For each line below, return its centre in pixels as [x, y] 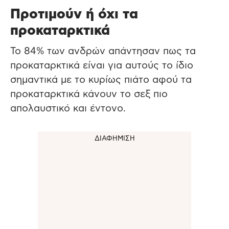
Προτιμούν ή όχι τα [74, 14]
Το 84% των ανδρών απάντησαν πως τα [103, 52]
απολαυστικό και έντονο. [68, 109]
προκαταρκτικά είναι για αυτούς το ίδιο [102, 66]
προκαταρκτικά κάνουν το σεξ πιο [89, 95]
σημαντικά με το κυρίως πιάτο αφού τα [101, 80]
